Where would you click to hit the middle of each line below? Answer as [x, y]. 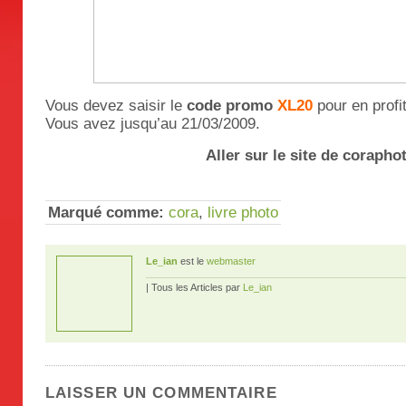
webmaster [231, 261]
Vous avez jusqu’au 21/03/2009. [153, 124]
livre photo [243, 213]
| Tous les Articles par [194, 287]
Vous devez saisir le [116, 106]
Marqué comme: [106, 213]
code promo [232, 106]
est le [192, 261]
